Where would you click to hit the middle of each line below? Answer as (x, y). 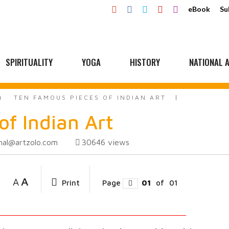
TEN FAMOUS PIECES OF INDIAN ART (90, 97)
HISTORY (145, 62)
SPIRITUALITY (29, 62)
